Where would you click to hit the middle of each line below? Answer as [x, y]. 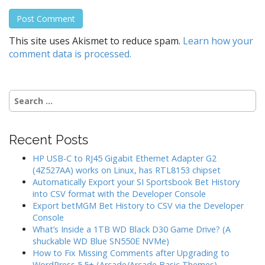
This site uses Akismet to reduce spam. [96, 41]
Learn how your [218, 41]
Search [23, 95]
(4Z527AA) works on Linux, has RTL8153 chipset [127, 170]
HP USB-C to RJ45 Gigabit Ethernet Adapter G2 [125, 158]
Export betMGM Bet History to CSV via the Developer [138, 206]
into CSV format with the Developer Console [119, 194]
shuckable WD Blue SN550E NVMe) [101, 241]
